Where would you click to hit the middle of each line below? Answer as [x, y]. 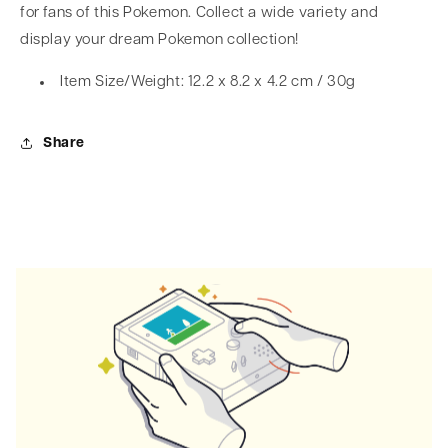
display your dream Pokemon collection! [159, 40]
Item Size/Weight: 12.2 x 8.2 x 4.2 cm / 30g [208, 82]
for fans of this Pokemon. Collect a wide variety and [199, 13]
